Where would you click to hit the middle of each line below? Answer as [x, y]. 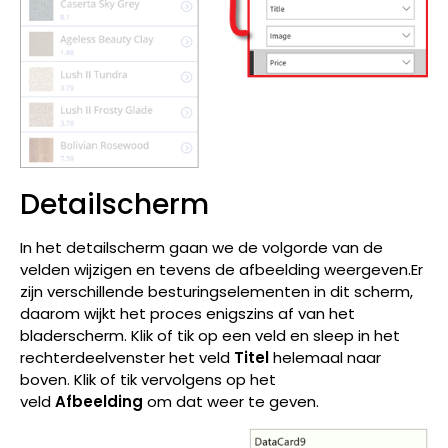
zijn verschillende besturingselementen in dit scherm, [216, 292]
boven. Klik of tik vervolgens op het [148, 380]
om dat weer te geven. [231, 402]
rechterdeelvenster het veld [127, 358]
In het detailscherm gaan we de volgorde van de [201, 248]
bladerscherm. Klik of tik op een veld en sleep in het [210, 336]
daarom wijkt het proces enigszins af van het [187, 314]
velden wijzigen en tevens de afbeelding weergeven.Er [221, 270]
